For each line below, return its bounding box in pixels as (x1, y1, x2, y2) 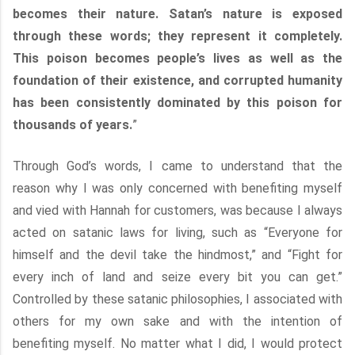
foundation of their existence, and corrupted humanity (13, 73, 342, 88)
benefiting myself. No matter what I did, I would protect (13, 336, 342, 351)
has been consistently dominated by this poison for (13, 95, 342, 110)
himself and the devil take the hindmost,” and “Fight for (13, 247, 342, 262)
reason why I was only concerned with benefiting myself (13, 181, 342, 196)
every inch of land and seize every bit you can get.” (13, 269, 342, 284)
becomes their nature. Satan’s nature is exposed (13, 6, 342, 21)
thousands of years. (13, 117, 132, 132)
